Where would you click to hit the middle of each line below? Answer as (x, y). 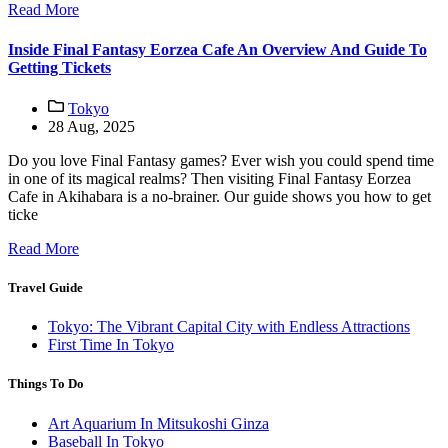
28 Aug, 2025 (91, 126)
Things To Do (46, 384)
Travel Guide (45, 288)
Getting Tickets (59, 67)
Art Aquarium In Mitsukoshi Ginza (158, 423)
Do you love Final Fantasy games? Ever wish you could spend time (221, 160)
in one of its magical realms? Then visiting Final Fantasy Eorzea (209, 178)
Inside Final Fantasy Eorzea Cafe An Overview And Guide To (217, 49)
